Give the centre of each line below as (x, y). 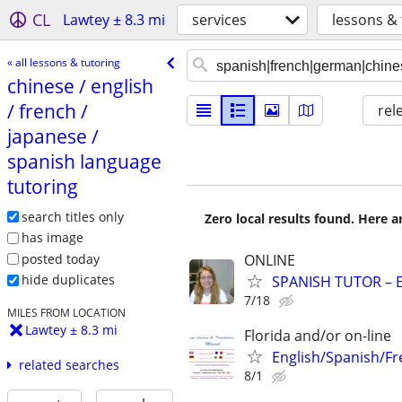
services (219, 20)
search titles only (72, 216)
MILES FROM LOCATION (66, 313)
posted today (60, 258)
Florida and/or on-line (318, 336)
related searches (69, 365)
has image (52, 238)
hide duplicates (68, 280)
